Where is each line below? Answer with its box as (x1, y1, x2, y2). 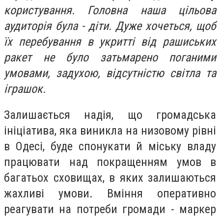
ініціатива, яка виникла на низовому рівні (4, 124, 216, 138)
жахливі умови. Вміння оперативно (4, 187, 216, 201)
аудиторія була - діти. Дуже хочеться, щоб (4, 19, 216, 33)
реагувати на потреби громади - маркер (4, 202, 216, 217)
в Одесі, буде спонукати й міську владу (4, 139, 216, 154)
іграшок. (4, 82, 46, 96)
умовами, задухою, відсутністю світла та (4, 66, 216, 80)
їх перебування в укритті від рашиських (4, 34, 216, 49)
